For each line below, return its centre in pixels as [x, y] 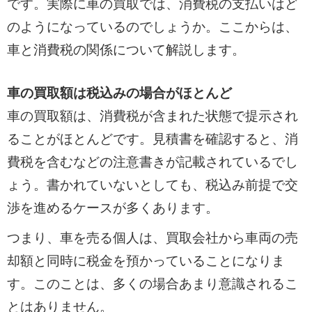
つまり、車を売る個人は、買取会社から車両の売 [152, 237]
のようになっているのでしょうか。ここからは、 [152, 27]
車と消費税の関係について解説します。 [126, 50]
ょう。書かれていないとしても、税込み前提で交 [152, 185]
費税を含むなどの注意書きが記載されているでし [152, 162]
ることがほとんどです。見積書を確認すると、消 [152, 139]
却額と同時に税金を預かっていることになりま [146, 260]
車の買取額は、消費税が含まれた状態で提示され [152, 116]
